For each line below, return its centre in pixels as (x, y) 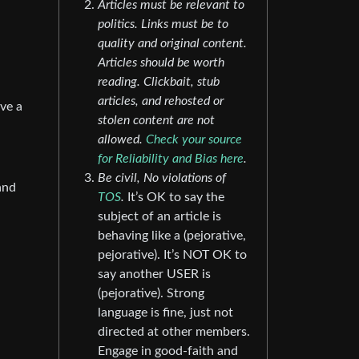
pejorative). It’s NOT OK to (172, 255)
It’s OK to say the (174, 198)
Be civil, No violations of (162, 178)
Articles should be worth (161, 63)
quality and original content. (172, 44)
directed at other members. (174, 332)
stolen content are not (156, 121)
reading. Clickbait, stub (159, 82)
